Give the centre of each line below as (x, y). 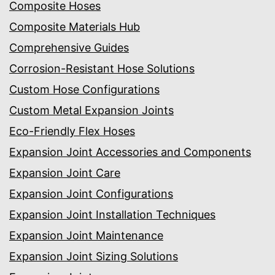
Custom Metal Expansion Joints (91, 110)
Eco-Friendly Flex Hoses (72, 131)
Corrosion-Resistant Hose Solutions (102, 69)
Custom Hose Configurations (84, 90)
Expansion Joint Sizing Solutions (94, 257)
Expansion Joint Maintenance (86, 236)
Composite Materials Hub (75, 27)
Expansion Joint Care (65, 173)
